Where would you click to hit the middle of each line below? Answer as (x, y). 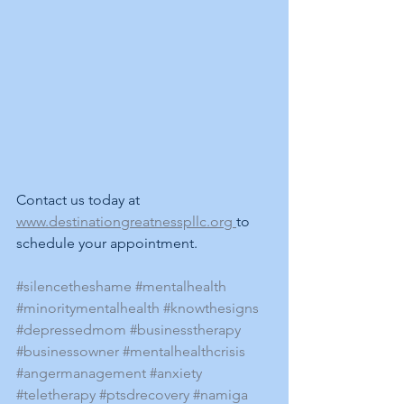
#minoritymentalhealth (88, 308)
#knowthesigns (211, 308)
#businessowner (68, 351)
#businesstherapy (185, 330)
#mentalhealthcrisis (184, 351)
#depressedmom (71, 330)
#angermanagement (81, 373)
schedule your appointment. (107, 243)
